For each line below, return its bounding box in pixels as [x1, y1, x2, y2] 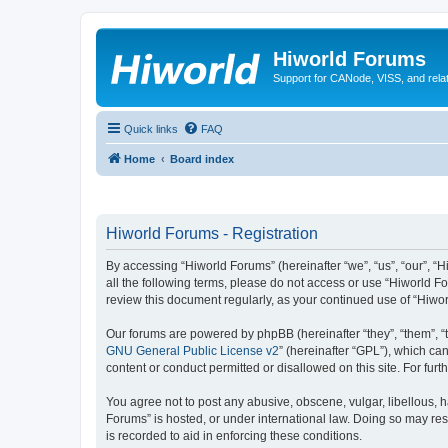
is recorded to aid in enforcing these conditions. [106, 429, 362, 443]
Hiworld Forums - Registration [106, 225, 318, 242]
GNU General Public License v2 [106, 344, 279, 358]
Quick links [124, 122, 178, 135]
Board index [170, 152, 234, 165]
